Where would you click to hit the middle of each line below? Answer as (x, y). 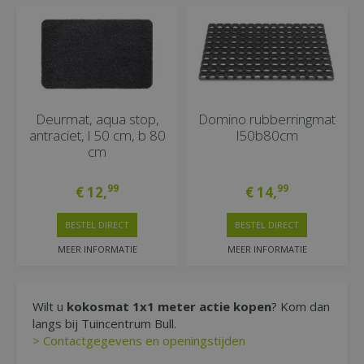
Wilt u (50, 306)
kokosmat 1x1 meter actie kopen (169, 306)
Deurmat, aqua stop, (97, 119)
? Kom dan (301, 306)
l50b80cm (267, 135)
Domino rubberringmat (267, 119)
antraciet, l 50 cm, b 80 (97, 135)
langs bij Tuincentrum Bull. (106, 323)
